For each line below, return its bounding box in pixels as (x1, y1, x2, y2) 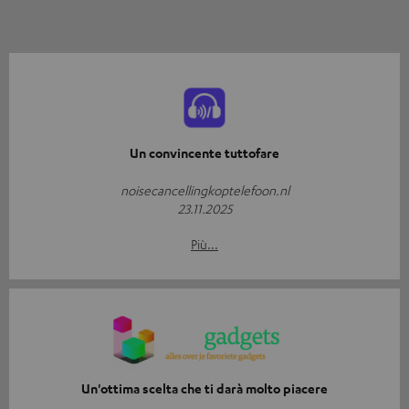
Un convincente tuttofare (130, 144, 279, 163)
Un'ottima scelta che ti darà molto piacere (81, 380, 328, 398)
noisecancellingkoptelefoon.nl (120, 182, 289, 199)
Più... (191, 236, 218, 253)
